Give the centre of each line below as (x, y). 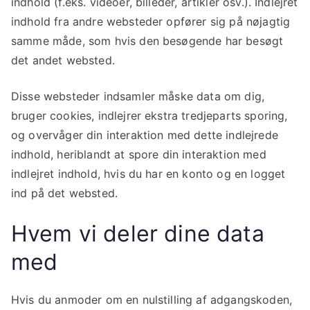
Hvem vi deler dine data (138, 233)
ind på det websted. (65, 193)
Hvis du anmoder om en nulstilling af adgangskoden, (152, 299)
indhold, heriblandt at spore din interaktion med (139, 154)
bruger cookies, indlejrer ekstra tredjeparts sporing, (149, 115)
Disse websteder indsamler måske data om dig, (138, 96)
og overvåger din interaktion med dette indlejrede (145, 135)
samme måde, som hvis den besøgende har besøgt (147, 40)
